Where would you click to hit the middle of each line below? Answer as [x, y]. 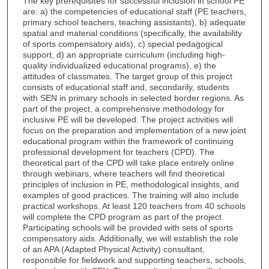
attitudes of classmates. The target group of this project [127, 77]
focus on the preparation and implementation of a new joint [134, 131]
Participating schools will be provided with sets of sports [128, 228]
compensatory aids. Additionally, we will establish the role [130, 239]
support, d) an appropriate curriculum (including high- [124, 55]
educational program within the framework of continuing [128, 141]
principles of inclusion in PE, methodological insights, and [131, 185]
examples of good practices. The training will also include [131, 195]
